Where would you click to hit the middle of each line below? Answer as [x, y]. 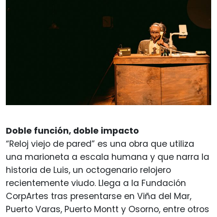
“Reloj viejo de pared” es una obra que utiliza [100, 144]
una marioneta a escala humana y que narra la [108, 157]
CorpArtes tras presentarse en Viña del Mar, [99, 196]
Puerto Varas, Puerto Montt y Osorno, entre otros [108, 209]
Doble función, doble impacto [72, 131]
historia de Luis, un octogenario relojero [88, 170]
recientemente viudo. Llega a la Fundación [96, 183]
